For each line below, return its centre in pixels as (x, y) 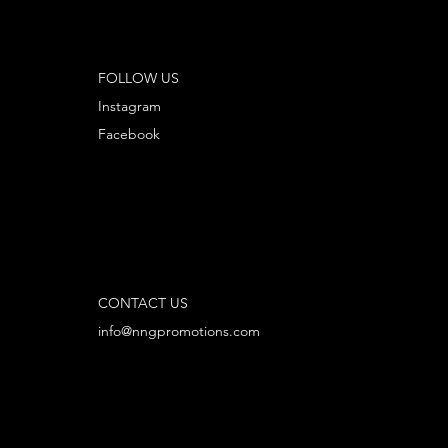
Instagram (130, 105)
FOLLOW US (139, 77)
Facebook (129, 133)
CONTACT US (143, 303)
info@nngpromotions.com (179, 331)
